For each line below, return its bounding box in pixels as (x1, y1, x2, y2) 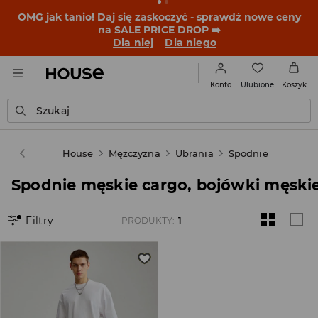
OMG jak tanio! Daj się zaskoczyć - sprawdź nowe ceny (17, 11, 301, 23)
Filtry (26, 214, 54, 227)
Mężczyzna (108, 148, 160, 159)
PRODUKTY (121, 215, 173, 226)
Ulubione (241, 79, 274, 89)
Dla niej (113, 36, 154, 49)
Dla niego (165, 36, 216, 49)
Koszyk (281, 80, 307, 89)
